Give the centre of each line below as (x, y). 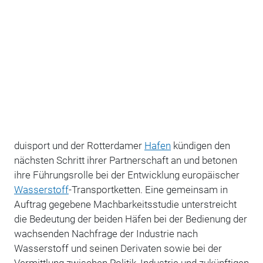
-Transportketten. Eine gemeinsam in (148, 189)
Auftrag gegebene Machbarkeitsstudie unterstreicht (125, 204)
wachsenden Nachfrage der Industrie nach (106, 233)
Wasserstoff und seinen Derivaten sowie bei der (118, 248)
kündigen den (200, 145)
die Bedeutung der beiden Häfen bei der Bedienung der (130, 219)
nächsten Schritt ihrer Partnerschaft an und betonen (125, 160)
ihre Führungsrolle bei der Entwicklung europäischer (127, 175)
